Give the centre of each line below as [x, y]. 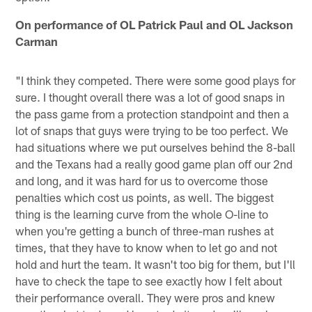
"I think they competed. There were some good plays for [156, 80]
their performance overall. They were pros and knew [146, 297]
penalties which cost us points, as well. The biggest [145, 197]
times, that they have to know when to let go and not [147, 247]
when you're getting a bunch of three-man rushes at [145, 230]
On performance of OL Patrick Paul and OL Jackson [155, 24]
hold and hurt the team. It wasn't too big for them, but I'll [156, 264]
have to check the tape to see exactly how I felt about [149, 280]
